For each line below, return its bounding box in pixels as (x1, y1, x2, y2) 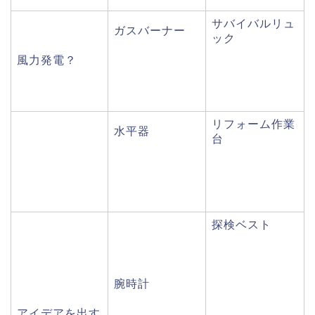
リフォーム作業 (212, 117, 295, 130)
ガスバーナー (114, 24, 186, 37)
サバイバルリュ (212, 17, 295, 30)
